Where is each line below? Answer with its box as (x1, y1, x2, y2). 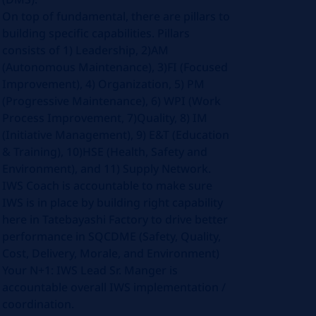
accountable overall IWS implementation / (2, 279, 226, 295)
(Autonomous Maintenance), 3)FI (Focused (2, 59, 229, 75)
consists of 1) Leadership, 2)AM (2, 42, 169, 58)
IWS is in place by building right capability (2, 195, 224, 210)
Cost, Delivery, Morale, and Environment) (2, 245, 220, 261)
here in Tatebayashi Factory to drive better (2, 212, 229, 227)
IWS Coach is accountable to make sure (2, 178, 213, 193)
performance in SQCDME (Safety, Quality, (2, 229, 221, 244)
